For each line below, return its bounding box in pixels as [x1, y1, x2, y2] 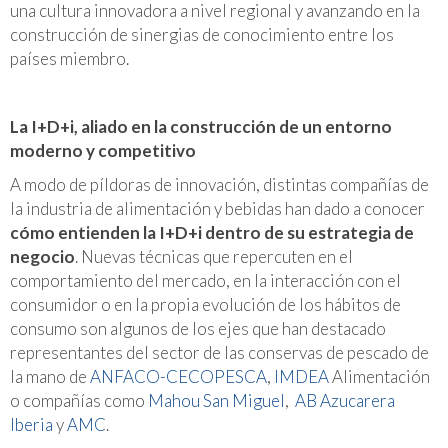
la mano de [10, 365, 90, 387]
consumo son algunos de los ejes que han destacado [10, 317, 386, 339]
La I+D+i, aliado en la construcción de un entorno [10, 115, 392, 137]
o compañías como [10, 389, 148, 411]
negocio [10, 245, 75, 267]
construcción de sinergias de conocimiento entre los [10, 23, 394, 45]
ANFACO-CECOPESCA [90, 365, 267, 387]
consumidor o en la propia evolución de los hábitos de [10, 293, 401, 315]
